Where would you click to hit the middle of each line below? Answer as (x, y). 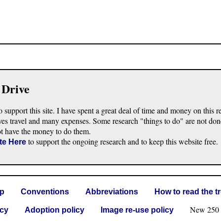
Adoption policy (55, 210)
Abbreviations (112, 192)
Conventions (45, 192)
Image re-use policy (137, 210)
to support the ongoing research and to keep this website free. (122, 142)
